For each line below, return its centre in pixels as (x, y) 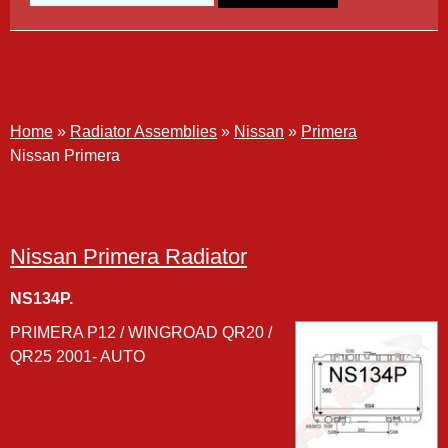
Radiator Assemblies (143, 131)
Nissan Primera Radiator (128, 256)
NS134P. (41, 298)
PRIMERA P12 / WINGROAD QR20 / (141, 332)
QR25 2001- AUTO (77, 356)
